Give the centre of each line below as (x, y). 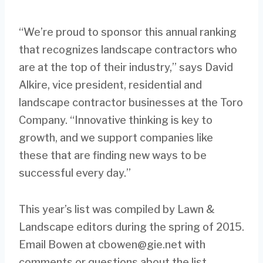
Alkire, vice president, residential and (110, 85)
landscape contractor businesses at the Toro (131, 103)
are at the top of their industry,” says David (126, 68)
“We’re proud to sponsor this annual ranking (128, 32)
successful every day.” (75, 173)
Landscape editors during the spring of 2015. (131, 227)
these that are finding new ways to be (113, 156)
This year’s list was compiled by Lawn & (117, 210)
